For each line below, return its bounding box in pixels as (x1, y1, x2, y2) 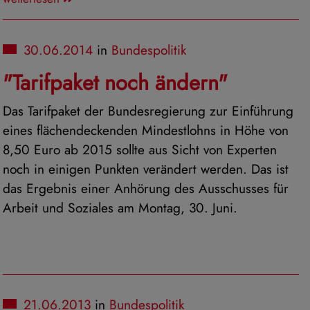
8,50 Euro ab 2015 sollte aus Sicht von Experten (3, 140, 277, 160)
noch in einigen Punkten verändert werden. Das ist (3, 159, 289, 179)
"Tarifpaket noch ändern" (3, 67, 228, 99)
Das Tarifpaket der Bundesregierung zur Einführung (3, 101, 293, 121)
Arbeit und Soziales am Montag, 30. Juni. (3, 198, 237, 218)
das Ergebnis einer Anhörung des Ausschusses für (3, 179, 289, 199)
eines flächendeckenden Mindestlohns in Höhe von (3, 120, 289, 140)
